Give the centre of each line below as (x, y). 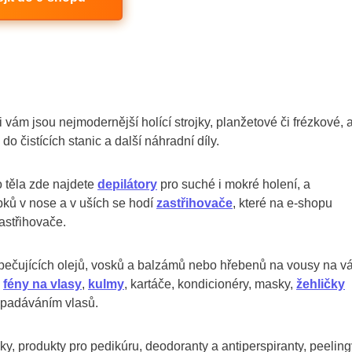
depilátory (127, 184)
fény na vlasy (42, 284)
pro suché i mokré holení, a (234, 184)
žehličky (321, 284)
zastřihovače (194, 203)
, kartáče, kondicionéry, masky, (210, 284)
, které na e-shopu (282, 203)
